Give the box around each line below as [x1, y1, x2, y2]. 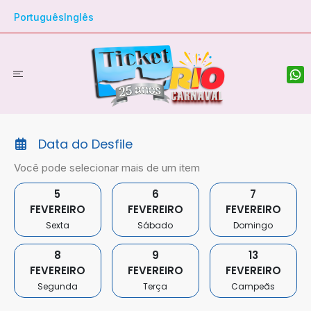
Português [14, 11, 64, 23]
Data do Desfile [38, 135, 133, 153]
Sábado [137, 219, 174, 231]
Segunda [37, 280, 78, 292]
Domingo [233, 219, 274, 231]
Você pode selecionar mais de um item [14, 161, 200, 174]
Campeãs [231, 280, 276, 292]
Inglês [64, 11, 94, 23]
